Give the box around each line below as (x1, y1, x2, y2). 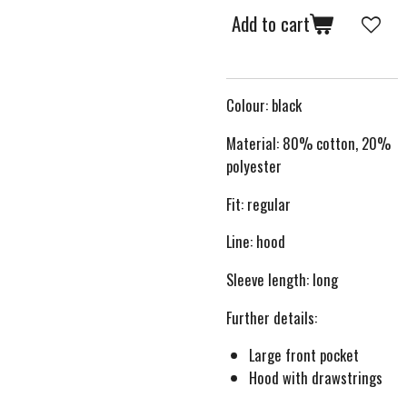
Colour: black (226, 94, 302, 117)
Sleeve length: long (226, 268, 338, 292)
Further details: (226, 305, 317, 329)
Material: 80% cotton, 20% (226, 132, 391, 155)
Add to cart (232, 9, 310, 38)
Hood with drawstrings (249, 366, 382, 390)
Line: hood (226, 230, 285, 253)
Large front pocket (249, 343, 359, 367)
